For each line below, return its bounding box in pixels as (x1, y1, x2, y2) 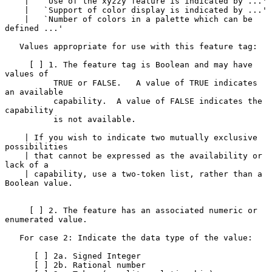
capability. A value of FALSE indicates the (5, 96, 53, 106)
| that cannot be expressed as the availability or (5, 151, 24, 160)
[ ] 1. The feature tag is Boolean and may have (5, 59, 29, 69)
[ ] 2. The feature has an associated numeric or (5, 205, 29, 215)
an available (5, 87, 63, 97)
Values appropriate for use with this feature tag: (5, 41, 19, 51)
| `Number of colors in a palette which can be (5, 14, 24, 24)
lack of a (5, 160, 49, 169)
